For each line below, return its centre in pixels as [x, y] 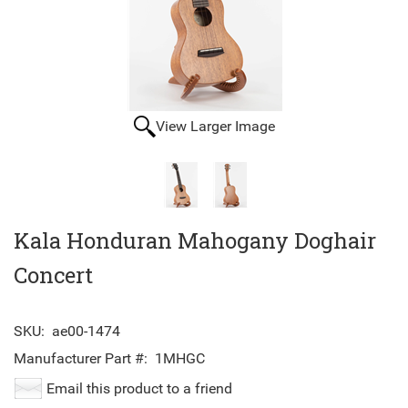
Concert [53, 275]
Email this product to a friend [139, 389]
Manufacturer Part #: [81, 359]
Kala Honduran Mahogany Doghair [195, 241]
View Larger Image [215, 127]
